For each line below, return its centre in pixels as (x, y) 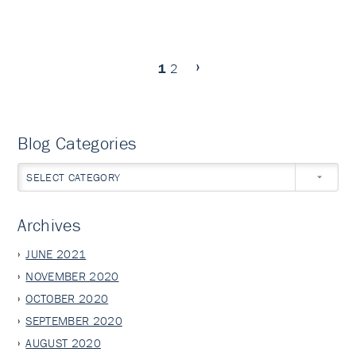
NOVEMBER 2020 (72, 276)
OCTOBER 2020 (67, 298)
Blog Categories (77, 143)
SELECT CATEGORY (74, 177)
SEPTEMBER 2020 (74, 320)
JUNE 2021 (56, 253)
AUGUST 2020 (63, 342)
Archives (49, 225)
